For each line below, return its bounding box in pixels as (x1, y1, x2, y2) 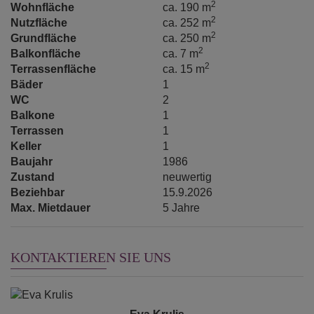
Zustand (11, 170, 55, 183)
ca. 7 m (163, 47, 199, 60)
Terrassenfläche (11, 62, 96, 75)
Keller (11, 139, 41, 152)
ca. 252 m (163, 16, 212, 29)
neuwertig (163, 170, 212, 183)
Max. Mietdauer (11, 201, 90, 214)
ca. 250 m (163, 32, 212, 44)
